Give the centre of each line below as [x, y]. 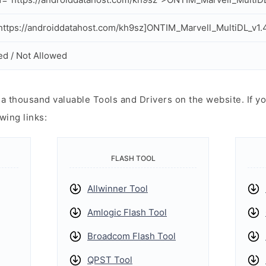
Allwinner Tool [118, 189]
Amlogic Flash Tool [127, 212]
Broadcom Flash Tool [132, 236]
